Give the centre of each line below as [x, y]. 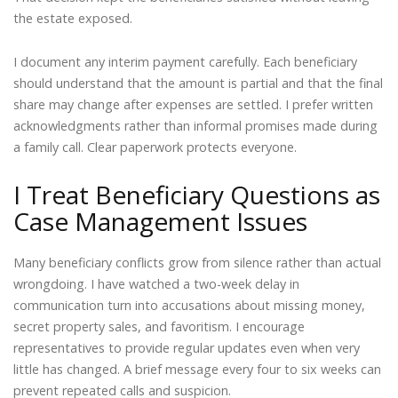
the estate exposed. [73, 18]
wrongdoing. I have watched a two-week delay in [156, 284]
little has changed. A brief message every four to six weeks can [197, 370]
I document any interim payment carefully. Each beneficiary [185, 62]
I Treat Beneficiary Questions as [197, 195]
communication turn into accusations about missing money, [189, 306]
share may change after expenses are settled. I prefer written [193, 105]
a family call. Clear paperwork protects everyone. [155, 147]
